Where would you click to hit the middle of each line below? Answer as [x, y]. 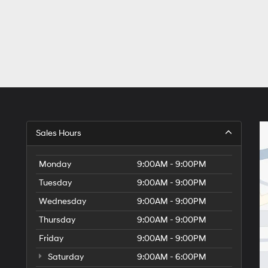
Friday [51, 238]
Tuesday [55, 183]
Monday [55, 164]
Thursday [57, 220]
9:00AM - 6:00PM [172, 257]
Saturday [65, 257]
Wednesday [63, 201]
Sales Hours [59, 133]
